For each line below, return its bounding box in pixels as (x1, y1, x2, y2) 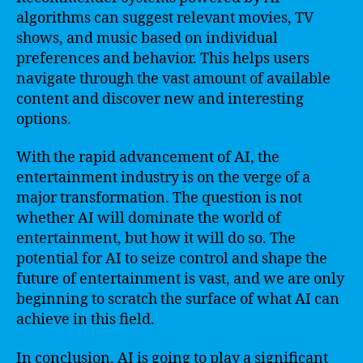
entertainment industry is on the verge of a (16, 169, 310, 187)
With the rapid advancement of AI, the (16, 148, 280, 167)
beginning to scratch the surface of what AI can (16, 290, 340, 309)
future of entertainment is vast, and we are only (16, 270, 344, 288)
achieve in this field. (16, 310, 155, 329)
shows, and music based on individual (16, 28, 278, 48)
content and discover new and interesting (16, 89, 304, 109)
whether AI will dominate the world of (16, 209, 281, 228)
